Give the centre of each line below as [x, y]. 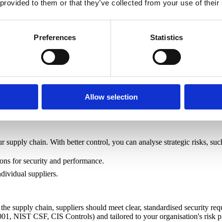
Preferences [55, 37]
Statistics [166, 37]
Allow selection [111, 97]
